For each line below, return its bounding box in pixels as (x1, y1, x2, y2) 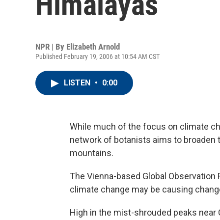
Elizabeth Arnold (66, 42, 120, 52)
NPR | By (35, 42, 66, 52)
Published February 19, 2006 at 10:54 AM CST (35, 53, 160, 60)
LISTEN (64, 78, 92, 87)
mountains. (70, 148, 113, 158)
